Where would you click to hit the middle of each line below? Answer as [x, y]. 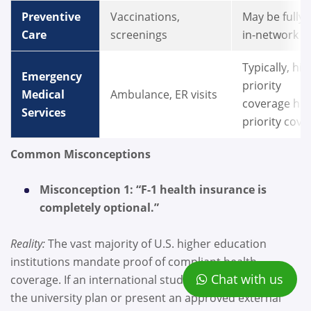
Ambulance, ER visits [165, 95]
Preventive [51, 17]
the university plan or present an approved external [146, 298]
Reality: [28, 244]
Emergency [52, 77]
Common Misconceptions [82, 154]
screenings [140, 35]
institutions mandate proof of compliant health [134, 262]
